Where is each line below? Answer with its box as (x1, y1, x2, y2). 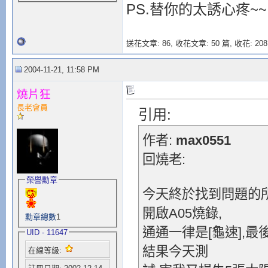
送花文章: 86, (126, 39, 175, 48)
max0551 (175, 133, 231, 148)
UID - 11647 (26, 227, 68, 237)
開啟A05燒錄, (142, 206, 222, 221)
